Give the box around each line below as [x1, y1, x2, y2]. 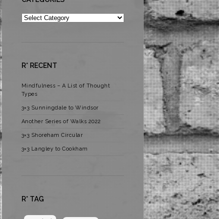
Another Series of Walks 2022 [21, 118, 101, 125]
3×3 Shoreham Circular [21, 132, 83, 138]
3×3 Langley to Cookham [21, 146, 88, 152]
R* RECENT [21, 62, 57, 69]
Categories [21, 14, 50, 20]
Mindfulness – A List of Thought [21, 83, 110, 89]
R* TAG [21, 195, 44, 203]
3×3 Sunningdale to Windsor [21, 105, 99, 111]
